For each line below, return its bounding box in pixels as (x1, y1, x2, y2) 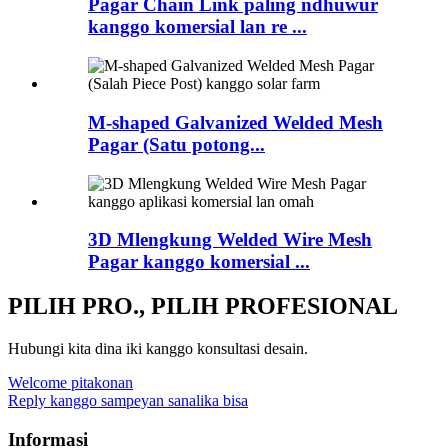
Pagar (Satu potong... (88, 133, 265, 155)
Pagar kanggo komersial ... (88, 251, 310, 273)
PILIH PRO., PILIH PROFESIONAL (8, 293, 398, 320)
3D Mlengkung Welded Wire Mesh (88, 229, 372, 251)
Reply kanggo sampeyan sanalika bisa (8, 392, 248, 410)
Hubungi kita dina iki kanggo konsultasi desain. (8, 340, 308, 358)
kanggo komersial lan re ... (88, 16, 307, 38)
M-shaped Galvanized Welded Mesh (88, 111, 383, 133)
